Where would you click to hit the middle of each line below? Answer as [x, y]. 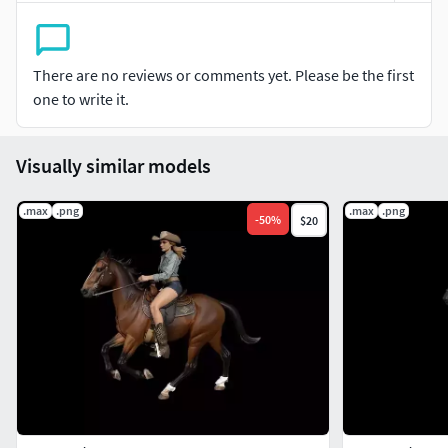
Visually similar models [113, 166]
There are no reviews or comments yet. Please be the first [223, 75]
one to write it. [81, 99]
